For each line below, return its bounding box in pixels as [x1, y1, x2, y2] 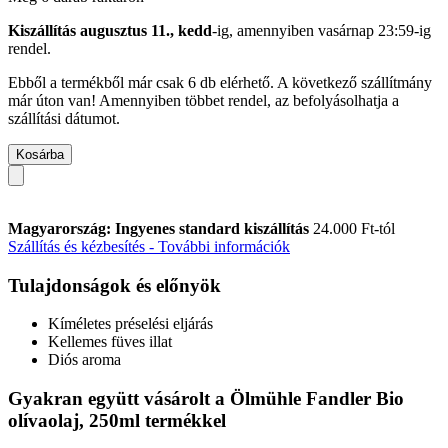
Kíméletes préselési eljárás [48, 315, 213, 333]
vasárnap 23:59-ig [318, 21, 431, 39]
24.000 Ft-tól [313, 219, 395, 237]
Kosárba [16, 146, 64, 162]
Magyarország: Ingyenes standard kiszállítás [8, 219, 313, 237]
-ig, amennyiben [212, 21, 318, 39]
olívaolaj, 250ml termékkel [8, 409, 226, 431]
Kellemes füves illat [48, 333, 172, 351]
